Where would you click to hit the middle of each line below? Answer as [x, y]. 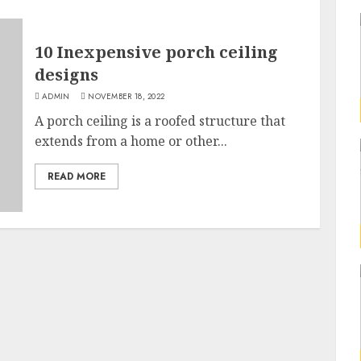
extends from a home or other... [131, 141]
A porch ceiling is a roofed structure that [160, 121]
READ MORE [77, 176]
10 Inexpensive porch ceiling [157, 52]
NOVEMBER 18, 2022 [127, 96]
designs [67, 75]
